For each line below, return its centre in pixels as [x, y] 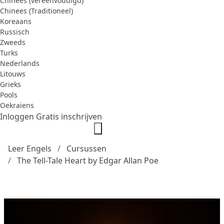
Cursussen [86, 148]
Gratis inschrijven [69, 116]
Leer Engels [30, 148]
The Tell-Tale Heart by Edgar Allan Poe [88, 160]
